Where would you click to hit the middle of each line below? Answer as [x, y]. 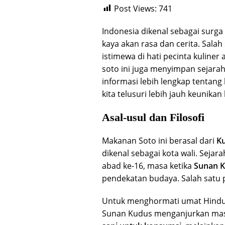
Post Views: [135, 8]
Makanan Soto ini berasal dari [159, 140]
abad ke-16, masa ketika [148, 165]
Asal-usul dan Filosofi [153, 117]
